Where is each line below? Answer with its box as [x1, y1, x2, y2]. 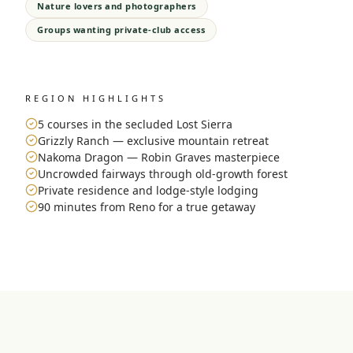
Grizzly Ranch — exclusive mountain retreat [38, 133, 269, 149]
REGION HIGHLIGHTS [25, 92, 166, 105]
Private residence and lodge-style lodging [38, 183, 258, 199]
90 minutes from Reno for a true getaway [38, 199, 255, 215]
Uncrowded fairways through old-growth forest [38, 166, 288, 182]
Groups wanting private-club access [37, 24, 205, 36]
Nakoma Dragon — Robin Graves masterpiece [38, 150, 280, 165]
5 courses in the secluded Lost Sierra [38, 117, 232, 132]
